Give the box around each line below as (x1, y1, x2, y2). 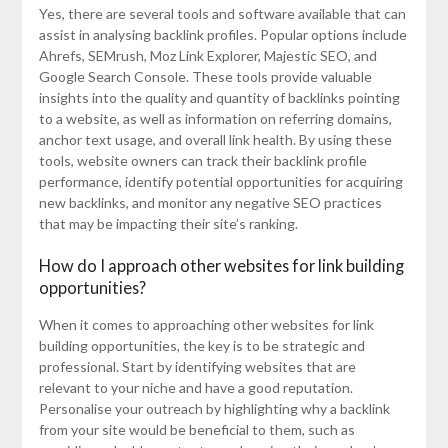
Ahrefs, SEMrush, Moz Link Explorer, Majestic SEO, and (38, 47, 377, 65)
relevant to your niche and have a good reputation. (38, 379, 353, 397)
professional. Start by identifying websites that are (38, 358, 356, 376)
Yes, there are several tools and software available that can (38, 5, 406, 23)
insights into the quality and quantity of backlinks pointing (38, 89, 400, 107)
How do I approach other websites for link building (38, 256, 404, 276)
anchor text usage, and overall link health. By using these (38, 131, 392, 149)
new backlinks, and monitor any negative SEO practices (38, 194, 382, 212)
